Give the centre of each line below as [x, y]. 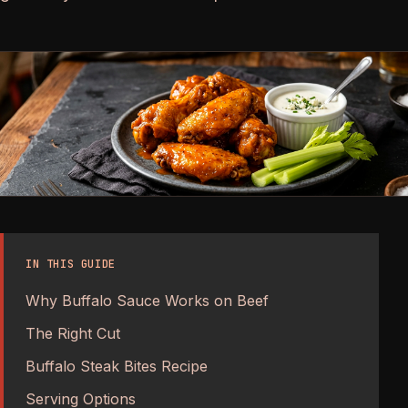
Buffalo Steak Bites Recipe [117, 366]
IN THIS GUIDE [71, 264]
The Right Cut [73, 333]
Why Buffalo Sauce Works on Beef [147, 300]
